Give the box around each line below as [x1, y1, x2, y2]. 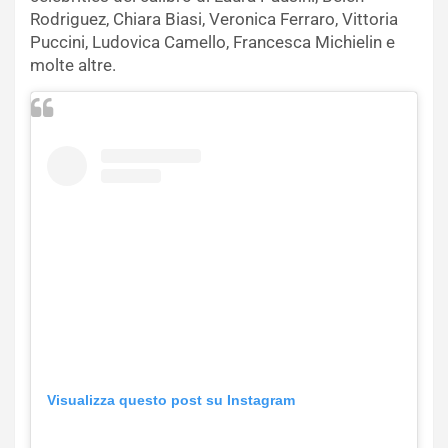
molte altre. [30, 55, 116, 76]
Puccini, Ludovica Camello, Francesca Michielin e [30, 32, 395, 53]
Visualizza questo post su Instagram [47, 391, 295, 408]
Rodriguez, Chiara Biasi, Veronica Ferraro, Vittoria [30, 9, 398, 30]
